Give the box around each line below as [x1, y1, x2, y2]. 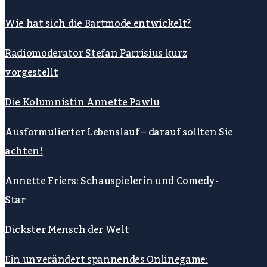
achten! [5, 142, 43, 162]
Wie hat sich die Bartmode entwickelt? [5, 14, 192, 34]
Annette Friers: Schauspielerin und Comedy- [5, 172, 219, 191]
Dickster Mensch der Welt [5, 221, 129, 240]
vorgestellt [5, 63, 58, 83]
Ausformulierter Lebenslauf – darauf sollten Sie [5, 123, 233, 142]
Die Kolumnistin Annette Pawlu [5, 93, 160, 113]
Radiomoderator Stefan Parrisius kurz [5, 44, 187, 64]
